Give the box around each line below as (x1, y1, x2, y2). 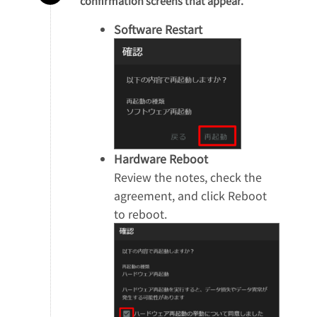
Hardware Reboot (113, 149, 208, 167)
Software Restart (113, 20, 202, 38)
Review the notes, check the (113, 168, 262, 185)
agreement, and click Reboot (113, 186, 267, 204)
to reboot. (113, 204, 167, 222)
